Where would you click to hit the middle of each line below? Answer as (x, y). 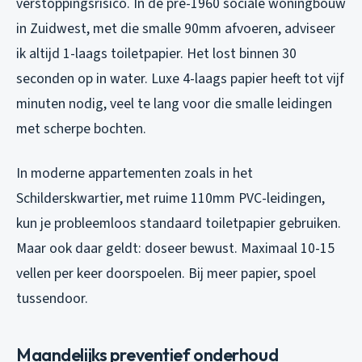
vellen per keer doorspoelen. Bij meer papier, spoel (166, 274)
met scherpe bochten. (81, 129)
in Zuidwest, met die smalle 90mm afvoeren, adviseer (176, 29)
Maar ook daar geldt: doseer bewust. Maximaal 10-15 (175, 249)
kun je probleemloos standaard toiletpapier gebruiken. (179, 224)
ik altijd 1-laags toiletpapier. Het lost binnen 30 (156, 54)
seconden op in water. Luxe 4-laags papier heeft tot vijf (180, 79)
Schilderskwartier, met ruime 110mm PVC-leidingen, (170, 199)
